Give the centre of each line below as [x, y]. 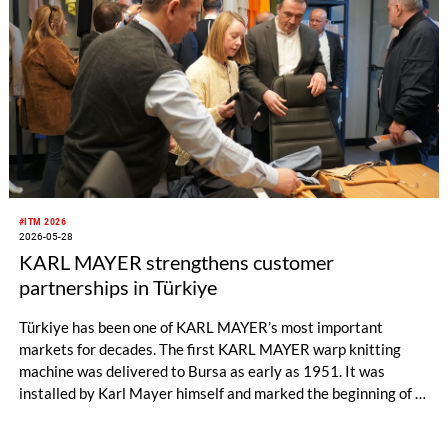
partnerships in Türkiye [117, 286]
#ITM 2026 [42, 221]
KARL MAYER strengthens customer [176, 261]
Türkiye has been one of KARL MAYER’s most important [200, 327]
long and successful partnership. [123, 415]
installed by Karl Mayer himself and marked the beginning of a [220, 393]
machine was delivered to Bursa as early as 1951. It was [201, 371]
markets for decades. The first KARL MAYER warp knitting [209, 349]
